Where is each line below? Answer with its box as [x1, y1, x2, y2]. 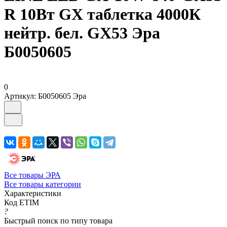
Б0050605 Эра [38, 91, 86, 100]
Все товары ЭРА [4, 170, 61, 179]
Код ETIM [4, 198, 39, 207]
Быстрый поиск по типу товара [4, 216, 112, 225]
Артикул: [4, 91, 36, 100]
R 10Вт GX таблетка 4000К [4, 5, 201, 24]
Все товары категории [4, 179, 81, 188]
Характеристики [4, 188, 61, 198]
